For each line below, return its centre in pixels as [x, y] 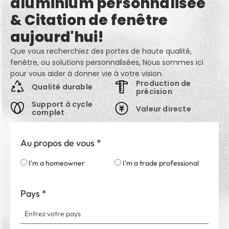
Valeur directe [164, 109]
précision [154, 92]
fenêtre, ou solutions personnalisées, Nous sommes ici [107, 63]
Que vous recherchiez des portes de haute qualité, [101, 51]
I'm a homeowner [57, 163]
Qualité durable [62, 87]
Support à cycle [62, 105]
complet [48, 113]
